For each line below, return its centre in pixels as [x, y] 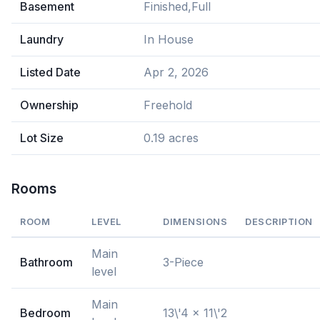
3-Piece [183, 262]
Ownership [49, 105]
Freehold [168, 105]
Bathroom [46, 262]
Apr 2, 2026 [176, 72]
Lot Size [42, 138]
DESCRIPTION [279, 222]
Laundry [42, 39]
